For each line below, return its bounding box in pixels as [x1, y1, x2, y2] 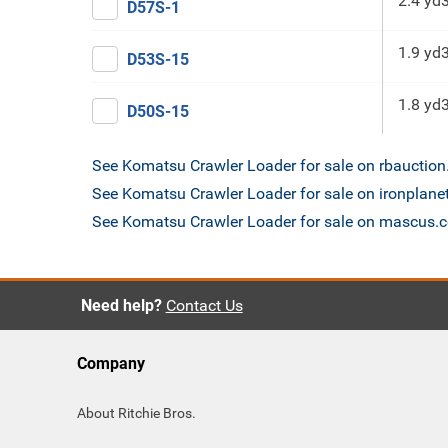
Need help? [80, 296, 162, 315]
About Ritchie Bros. [77, 405, 196, 421]
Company [77, 354, 145, 373]
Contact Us [165, 296, 243, 315]
